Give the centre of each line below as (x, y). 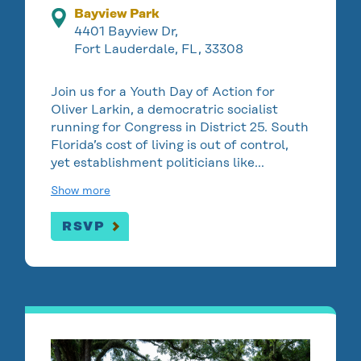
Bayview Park (117, 14)
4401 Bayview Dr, (127, 31)
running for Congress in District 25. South (179, 127)
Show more (80, 190)
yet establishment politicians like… (157, 162)
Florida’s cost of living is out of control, (169, 144)
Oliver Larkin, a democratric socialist (164, 109)
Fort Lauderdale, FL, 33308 (159, 49)
